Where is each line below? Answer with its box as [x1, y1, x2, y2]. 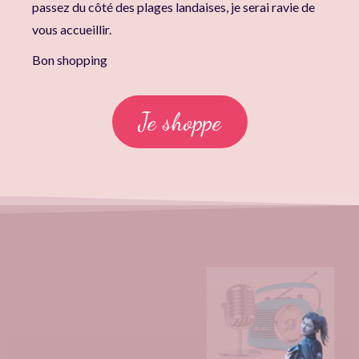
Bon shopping [32, 52, 107, 68]
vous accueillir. [32, 22, 111, 38]
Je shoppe [138, 107, 221, 137]
